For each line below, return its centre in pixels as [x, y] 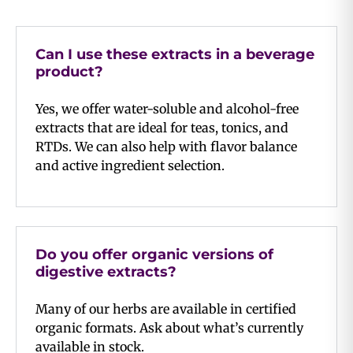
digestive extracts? [106, 271]
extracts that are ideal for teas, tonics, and [162, 127]
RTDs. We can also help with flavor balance [166, 146]
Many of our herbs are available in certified [166, 308]
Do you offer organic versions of [154, 254]
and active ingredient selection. [130, 165]
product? [69, 71]
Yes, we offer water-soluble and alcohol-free [167, 108]
